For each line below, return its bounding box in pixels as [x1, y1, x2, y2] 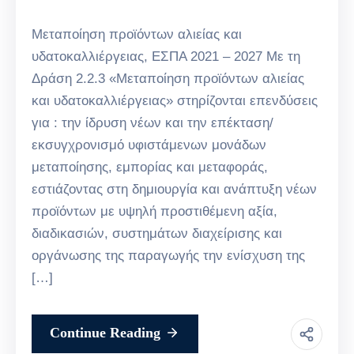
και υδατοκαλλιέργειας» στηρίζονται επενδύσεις [32, 93, 318, 109]
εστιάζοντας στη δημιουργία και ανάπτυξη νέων [32, 182, 317, 198]
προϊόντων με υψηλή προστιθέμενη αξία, [32, 204, 277, 220]
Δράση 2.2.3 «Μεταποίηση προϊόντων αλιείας [32, 71, 304, 87]
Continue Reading [50, 325, 160, 341]
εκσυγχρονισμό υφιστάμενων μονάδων [32, 137, 266, 153]
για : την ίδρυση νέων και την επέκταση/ [32, 115, 273, 131]
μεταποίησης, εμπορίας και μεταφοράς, [32, 160, 268, 175]
